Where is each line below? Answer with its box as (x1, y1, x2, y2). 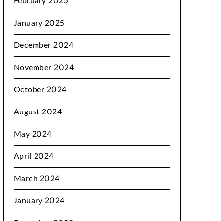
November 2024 (13, 64, 74, 72)
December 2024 (13, 41, 74, 49)
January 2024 (13, 197, 65, 205)
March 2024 (13, 175, 60, 183)
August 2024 (13, 108, 63, 116)
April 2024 (13, 152, 54, 160)
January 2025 (13, 19, 65, 27)
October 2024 (13, 86, 67, 94)
